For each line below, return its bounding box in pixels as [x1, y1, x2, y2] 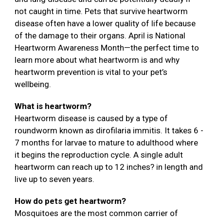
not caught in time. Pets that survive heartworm [15, 6, 188, 17]
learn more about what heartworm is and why [15, 55, 180, 65]
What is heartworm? [15, 101, 91, 111]
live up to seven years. [15, 174, 94, 184]
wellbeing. [15, 79, 51, 90]
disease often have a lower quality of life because [15, 18, 196, 29]
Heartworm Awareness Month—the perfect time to [15, 43, 199, 53]
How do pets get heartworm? [15, 196, 126, 206]
